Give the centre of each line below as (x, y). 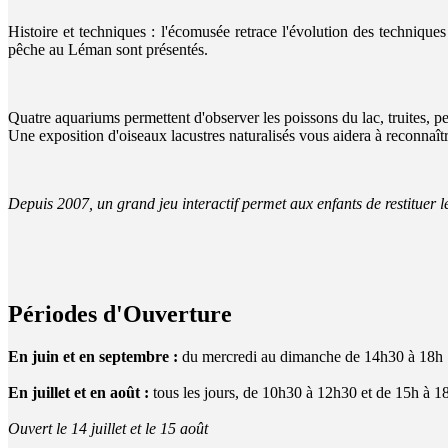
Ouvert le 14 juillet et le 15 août (108, 428)
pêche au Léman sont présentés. (108, 49)
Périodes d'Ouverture (120, 313)
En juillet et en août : (78, 392)
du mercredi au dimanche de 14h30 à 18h (310, 356)
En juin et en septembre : (93, 356)
